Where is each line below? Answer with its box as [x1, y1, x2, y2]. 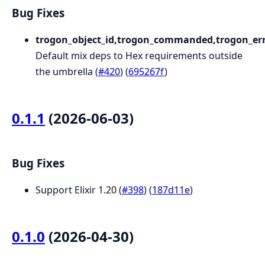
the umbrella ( [35, 65, 98, 79]
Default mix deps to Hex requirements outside [35, 49, 243, 63]
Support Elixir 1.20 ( [35, 183, 122, 196]
